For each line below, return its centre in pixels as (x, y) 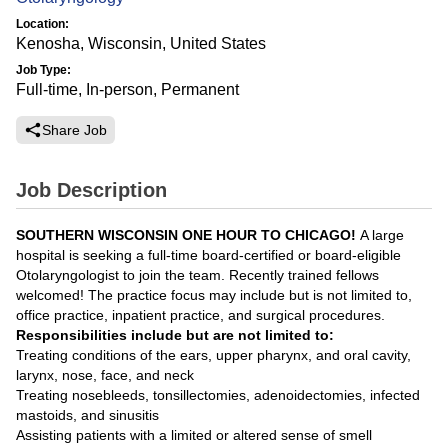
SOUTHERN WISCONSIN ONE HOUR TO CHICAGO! (186, 235)
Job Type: (43, 70)
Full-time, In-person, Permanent (127, 89)
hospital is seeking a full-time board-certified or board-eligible (208, 255)
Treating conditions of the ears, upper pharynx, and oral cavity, (213, 355)
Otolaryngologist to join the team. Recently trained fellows (197, 275)
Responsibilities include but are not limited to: (175, 335)
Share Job (74, 130)
